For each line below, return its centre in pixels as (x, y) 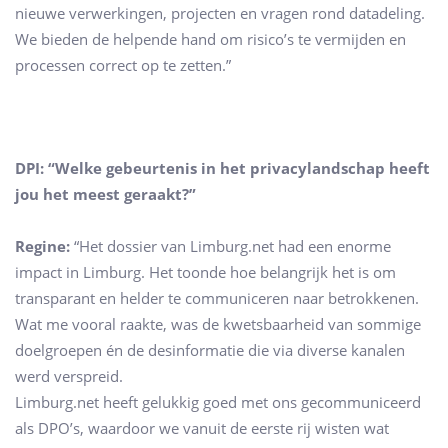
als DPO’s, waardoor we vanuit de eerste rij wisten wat (202, 427)
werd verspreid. (69, 375)
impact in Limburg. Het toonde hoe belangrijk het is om (205, 271)
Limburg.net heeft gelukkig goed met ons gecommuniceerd (218, 401)
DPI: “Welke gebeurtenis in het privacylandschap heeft (222, 168)
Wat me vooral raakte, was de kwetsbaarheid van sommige (218, 323)
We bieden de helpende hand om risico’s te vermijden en (210, 39)
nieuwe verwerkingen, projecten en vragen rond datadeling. (220, 13)
